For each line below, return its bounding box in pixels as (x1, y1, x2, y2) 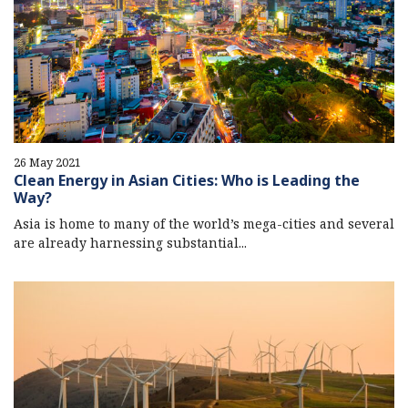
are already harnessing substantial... (14, 233, 247, 251)
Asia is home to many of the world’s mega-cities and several (14, 214, 394, 232)
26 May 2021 (14, 153, 81, 170)
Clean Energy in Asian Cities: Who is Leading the (14, 169, 360, 190)
